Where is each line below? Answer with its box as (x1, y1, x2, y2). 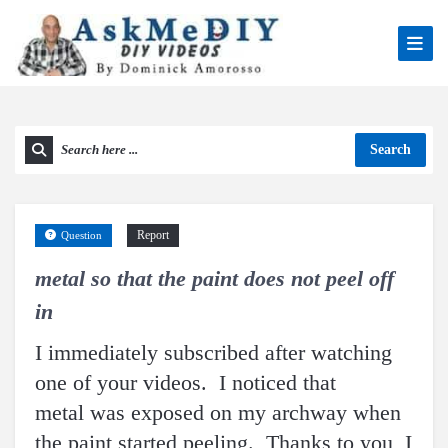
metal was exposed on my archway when (35, 400, 401, 425)
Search (370, 142, 411, 157)
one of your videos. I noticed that (35, 370, 336, 395)
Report (137, 228, 169, 242)
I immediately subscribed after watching (35, 340, 392, 365)
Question (61, 229, 102, 241)
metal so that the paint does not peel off (35, 266, 394, 291)
